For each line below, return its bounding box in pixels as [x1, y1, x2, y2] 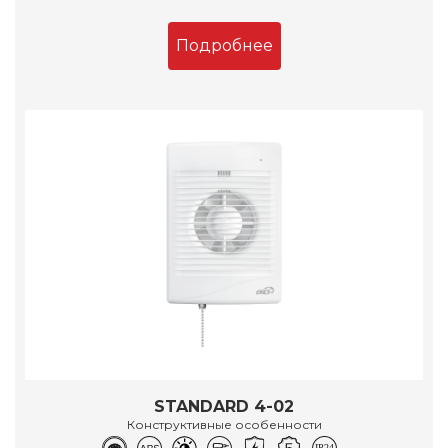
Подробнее [175, 36, 273, 56]
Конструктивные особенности [126, 417, 322, 433]
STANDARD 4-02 [154, 397, 294, 417]
